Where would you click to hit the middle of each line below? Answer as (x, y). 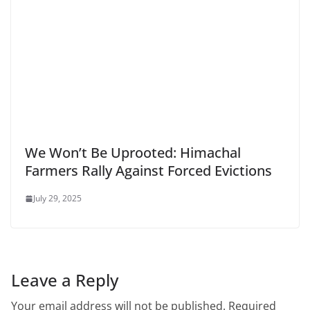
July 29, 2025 (57, 199)
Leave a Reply (65, 280)
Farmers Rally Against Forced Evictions (148, 171)
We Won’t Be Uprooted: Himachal (133, 153)
